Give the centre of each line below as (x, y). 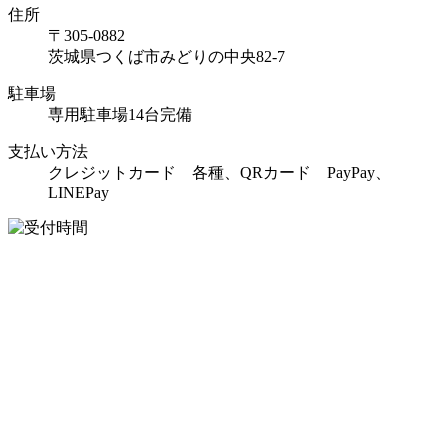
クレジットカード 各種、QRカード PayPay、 (219, 173)
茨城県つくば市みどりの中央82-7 (166, 57)
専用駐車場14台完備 (120, 115)
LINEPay (78, 193)
